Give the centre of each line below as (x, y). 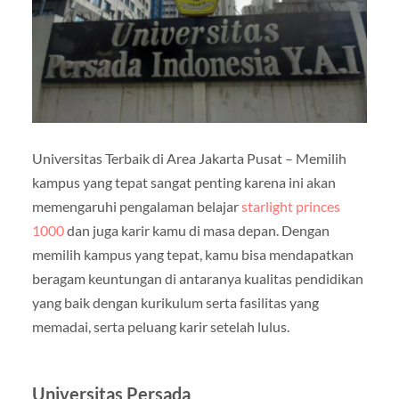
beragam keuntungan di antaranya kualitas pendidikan (197, 279)
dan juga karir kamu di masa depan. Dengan (196, 231)
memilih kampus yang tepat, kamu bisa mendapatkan (192, 255)
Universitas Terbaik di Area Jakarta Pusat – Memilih (189, 159)
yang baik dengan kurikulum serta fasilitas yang (175, 303)
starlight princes (290, 207)
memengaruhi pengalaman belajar (136, 207)
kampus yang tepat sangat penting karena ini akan (183, 183)
